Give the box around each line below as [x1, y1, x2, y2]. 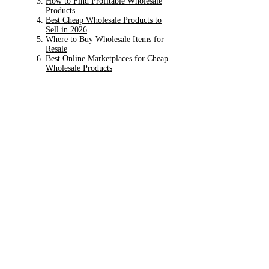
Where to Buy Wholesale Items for [46, 34, 164, 44]
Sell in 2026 [46, 25, 87, 34]
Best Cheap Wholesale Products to [46, 15, 162, 25]
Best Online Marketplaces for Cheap [46, 53, 168, 63]
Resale [46, 44, 67, 53]
